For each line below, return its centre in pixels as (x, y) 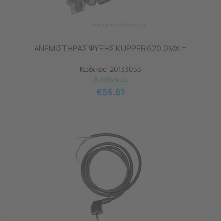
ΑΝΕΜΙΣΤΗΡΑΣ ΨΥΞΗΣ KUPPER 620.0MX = (110, 48)
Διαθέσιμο (110, 80)
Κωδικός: (94, 69)
